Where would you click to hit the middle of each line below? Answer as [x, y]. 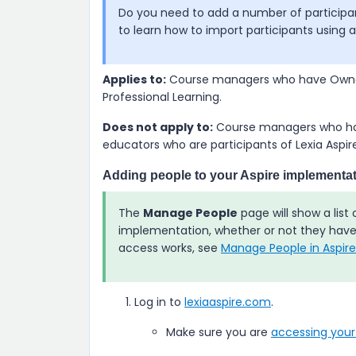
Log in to [159, 302]
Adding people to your [171, 175]
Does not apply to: [158, 127]
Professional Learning [161, 97]
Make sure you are [219, 332]
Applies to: [134, 79]
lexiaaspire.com [228, 302]
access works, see [170, 248]
